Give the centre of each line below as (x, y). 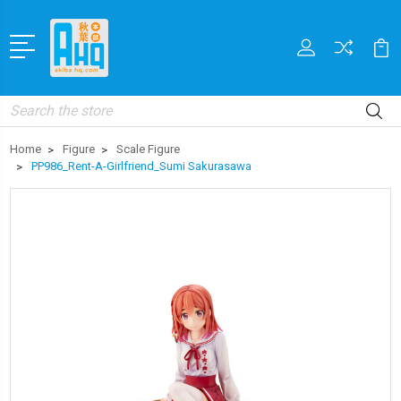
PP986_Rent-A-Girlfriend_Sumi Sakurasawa (141, 166)
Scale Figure (148, 149)
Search (30, 104)
